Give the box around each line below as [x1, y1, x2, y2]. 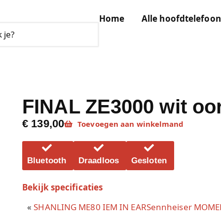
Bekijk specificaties [22, 182, 103, 193]
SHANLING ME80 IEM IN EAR [34, 201, 147, 213]
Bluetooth [27, 156, 67, 165]
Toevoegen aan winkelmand [77, 119, 184, 129]
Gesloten [131, 156, 167, 165]
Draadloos [78, 156, 119, 165]
